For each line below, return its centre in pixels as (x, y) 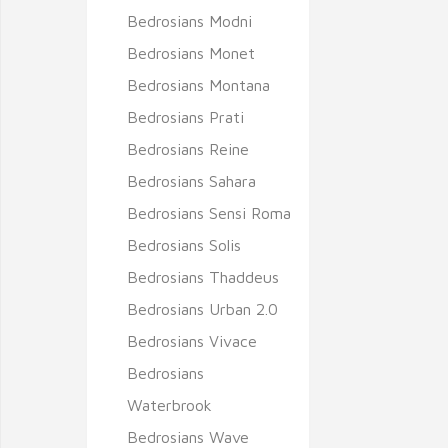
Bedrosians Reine (188, 149)
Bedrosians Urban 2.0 (202, 309)
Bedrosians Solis (184, 245)
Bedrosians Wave (188, 437)
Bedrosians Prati (185, 117)
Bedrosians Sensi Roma (209, 213)
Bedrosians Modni (189, 21)
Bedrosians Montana (198, 85)
